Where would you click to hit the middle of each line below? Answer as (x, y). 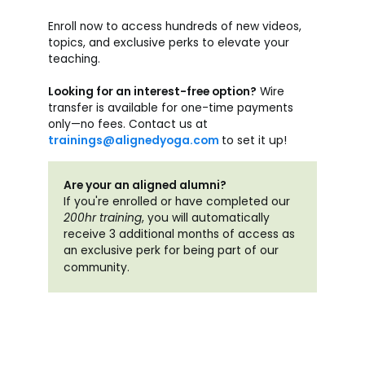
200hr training (103, 218)
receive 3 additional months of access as (180, 234)
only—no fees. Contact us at (128, 124)
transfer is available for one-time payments (170, 108)
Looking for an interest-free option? (152, 91)
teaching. (74, 59)
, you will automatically (206, 218)
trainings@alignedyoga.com (133, 140)
